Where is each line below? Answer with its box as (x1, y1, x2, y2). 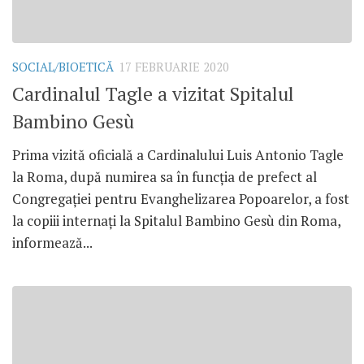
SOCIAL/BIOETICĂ (12, 58, 114, 75)
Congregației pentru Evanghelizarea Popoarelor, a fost (12, 188, 349, 208)
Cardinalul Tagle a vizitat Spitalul (12, 80, 294, 106)
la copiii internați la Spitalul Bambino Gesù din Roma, (12, 210, 340, 230)
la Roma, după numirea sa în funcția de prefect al (12, 167, 317, 186)
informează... (12, 232, 93, 252)
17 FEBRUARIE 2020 (119, 58, 229, 75)
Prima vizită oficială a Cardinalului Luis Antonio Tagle (12, 145, 344, 164)
